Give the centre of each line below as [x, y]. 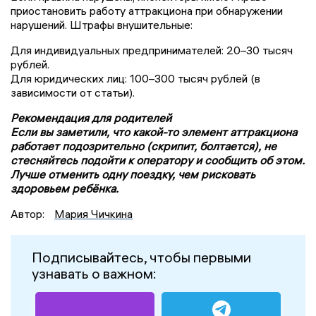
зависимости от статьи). [73, 92]
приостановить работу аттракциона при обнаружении [147, 10]
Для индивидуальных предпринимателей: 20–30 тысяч [152, 50]
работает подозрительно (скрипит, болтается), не [144, 146]
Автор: [29, 213]
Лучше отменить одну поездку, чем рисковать [133, 174]
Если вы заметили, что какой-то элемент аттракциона [154, 132]
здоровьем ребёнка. [65, 188]
